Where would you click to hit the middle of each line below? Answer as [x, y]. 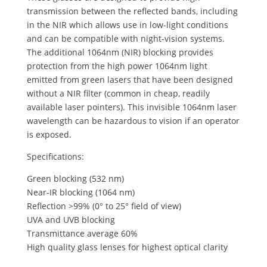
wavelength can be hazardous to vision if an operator [133, 121]
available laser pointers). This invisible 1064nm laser [131, 107]
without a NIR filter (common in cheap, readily [118, 93]
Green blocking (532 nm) [75, 178]
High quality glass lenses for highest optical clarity [127, 247]
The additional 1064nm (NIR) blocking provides [120, 52]
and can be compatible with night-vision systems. [125, 38]
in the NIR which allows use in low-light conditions [127, 25]
